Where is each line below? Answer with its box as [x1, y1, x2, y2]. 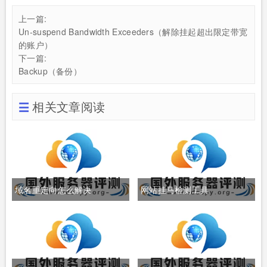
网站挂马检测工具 [140, 184, 209, 195]
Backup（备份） [18, 65, 82, 77]
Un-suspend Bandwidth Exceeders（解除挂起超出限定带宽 [18, 26, 248, 38]
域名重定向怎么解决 [15, 184, 92, 195]
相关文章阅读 [32, 98, 105, 115]
